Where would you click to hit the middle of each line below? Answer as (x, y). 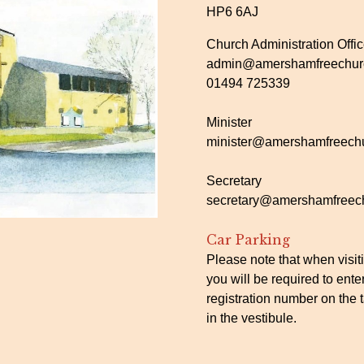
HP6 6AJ (232, 12)
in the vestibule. (251, 318)
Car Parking (248, 240)
